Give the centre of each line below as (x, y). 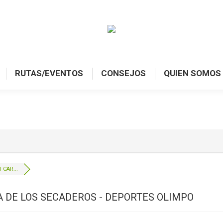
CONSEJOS (123, 73)
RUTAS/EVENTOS (49, 73)
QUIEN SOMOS (192, 73)
